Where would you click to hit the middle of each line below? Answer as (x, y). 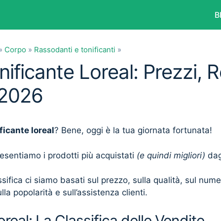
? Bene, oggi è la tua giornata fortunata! (133, 130)
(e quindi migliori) (171, 155)
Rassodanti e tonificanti (75, 50)
